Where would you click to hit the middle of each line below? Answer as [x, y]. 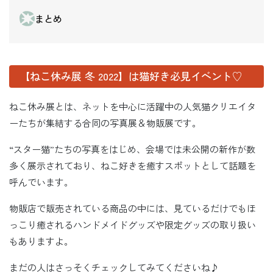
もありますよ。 [41, 241]
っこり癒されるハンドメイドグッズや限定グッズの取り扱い [133, 224]
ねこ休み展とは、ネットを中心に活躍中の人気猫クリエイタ [133, 106]
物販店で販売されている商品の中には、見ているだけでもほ [133, 208]
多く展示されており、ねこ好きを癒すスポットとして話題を [133, 165]
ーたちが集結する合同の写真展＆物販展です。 [105, 122]
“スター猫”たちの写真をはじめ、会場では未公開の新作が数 [132, 149]
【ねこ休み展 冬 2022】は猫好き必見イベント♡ [131, 76]
